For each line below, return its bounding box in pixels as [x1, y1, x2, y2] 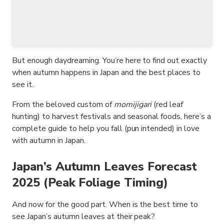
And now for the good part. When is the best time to [12, 199, 198, 210]
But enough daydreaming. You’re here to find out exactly [12, 55, 207, 66]
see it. [12, 79, 33, 90]
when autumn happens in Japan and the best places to [12, 67, 201, 78]
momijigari [113, 99, 152, 110]
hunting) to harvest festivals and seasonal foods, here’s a [12, 111, 211, 122]
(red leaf [151, 99, 183, 110]
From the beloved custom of [12, 99, 114, 110]
